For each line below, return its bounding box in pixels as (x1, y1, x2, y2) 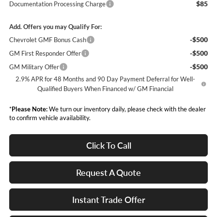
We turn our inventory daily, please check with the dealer (47, 105, 206, 113)
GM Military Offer (9, 63, 59, 71)
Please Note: (11, 105, 47, 113)
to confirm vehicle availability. (9, 114, 91, 122)
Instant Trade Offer (72, 194, 145, 205)
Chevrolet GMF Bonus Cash (9, 36, 86, 44)
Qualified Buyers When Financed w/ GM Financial (37, 85, 173, 93)
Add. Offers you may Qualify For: (9, 23, 102, 31)
